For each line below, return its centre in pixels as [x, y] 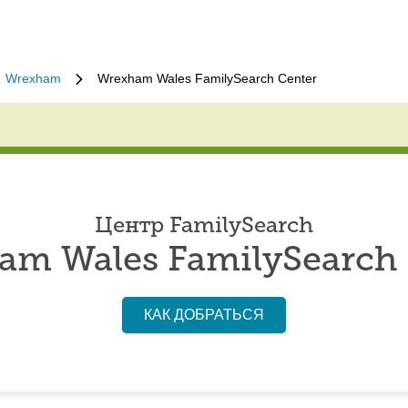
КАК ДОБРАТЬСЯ [204, 315]
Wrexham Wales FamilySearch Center [207, 78]
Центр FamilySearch [204, 227]
